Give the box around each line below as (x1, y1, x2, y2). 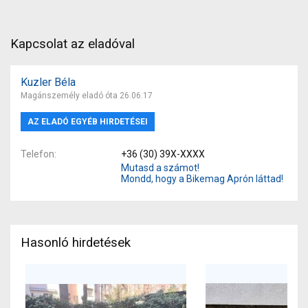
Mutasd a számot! (120, 162, 199, 173)
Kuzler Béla (21, 75, 76, 89)
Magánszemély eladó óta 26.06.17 (21, 90, 153, 100)
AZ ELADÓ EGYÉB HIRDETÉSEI (27, 116, 148, 126)
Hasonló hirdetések (21, 234, 131, 250)
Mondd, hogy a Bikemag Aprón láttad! (120, 173, 283, 184)
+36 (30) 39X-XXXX (120, 148, 205, 159)
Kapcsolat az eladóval (10, 36, 135, 52)
